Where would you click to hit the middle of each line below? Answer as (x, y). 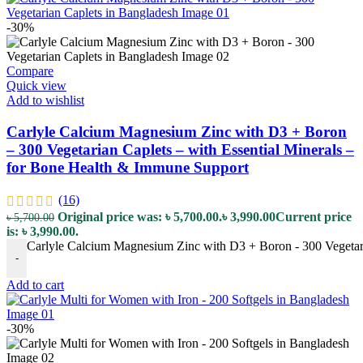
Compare (30, 71)
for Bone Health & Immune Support (128, 167)
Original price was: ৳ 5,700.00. (140, 216)
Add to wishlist (45, 100)
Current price (314, 216)
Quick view (36, 86)
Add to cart (35, 284)
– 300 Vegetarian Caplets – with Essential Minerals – (180, 149)
